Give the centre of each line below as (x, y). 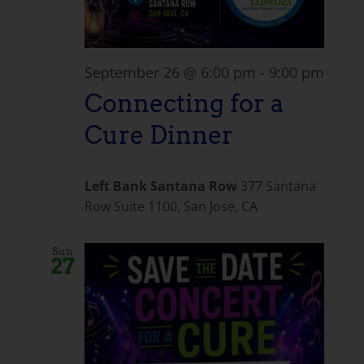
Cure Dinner (158, 136)
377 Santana (278, 186)
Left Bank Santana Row (162, 186)
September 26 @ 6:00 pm (170, 72)
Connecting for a (184, 104)
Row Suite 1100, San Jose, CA (171, 206)
